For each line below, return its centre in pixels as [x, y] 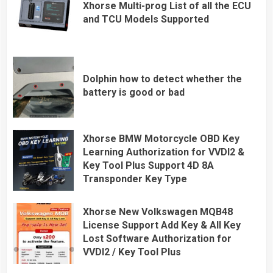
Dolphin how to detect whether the [162, 79]
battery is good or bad [134, 92]
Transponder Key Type [135, 179]
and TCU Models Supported [146, 19]
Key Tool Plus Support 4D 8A [148, 165]
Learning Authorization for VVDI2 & [164, 152]
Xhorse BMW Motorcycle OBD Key [161, 138]
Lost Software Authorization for [157, 238]
